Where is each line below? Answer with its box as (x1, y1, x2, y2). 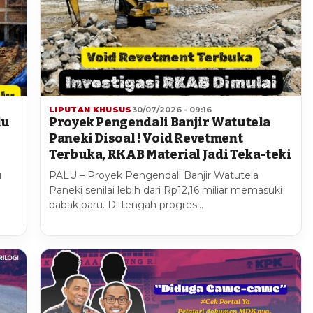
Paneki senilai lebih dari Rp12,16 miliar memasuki (49, 184, 282, 197)
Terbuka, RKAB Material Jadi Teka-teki (49, 147, 291, 163)
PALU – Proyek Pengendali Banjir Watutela (49, 169, 259, 182)
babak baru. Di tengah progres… (49, 198, 203, 212)
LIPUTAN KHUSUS (49, 105, 132, 115)
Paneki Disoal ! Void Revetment (49, 131, 243, 147)
